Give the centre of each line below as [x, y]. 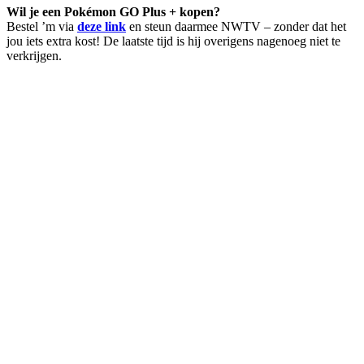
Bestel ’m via [42, 26]
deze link [102, 26]
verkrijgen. [34, 55]
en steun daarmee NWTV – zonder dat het [236, 26]
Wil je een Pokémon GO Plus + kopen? [113, 11]
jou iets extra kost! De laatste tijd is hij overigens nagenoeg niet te [173, 41]
